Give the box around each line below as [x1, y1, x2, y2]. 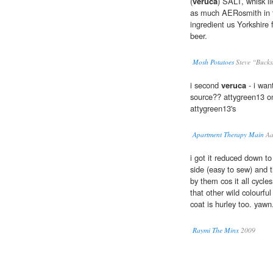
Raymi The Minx [193, 225, 239, 235]
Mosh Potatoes [193, 57, 234, 67]
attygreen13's [190, 102, 236, 115]
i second [190, 79, 221, 91]
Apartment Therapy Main [193, 130, 264, 140]
